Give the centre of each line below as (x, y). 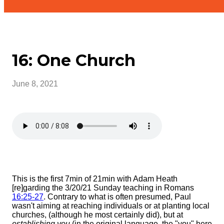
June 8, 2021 (35, 83)
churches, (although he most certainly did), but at (97, 214)
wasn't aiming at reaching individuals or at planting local (111, 205)
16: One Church (74, 60)
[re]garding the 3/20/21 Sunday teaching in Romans (103, 187)
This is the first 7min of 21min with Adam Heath (95, 178)
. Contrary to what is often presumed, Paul (117, 196)
